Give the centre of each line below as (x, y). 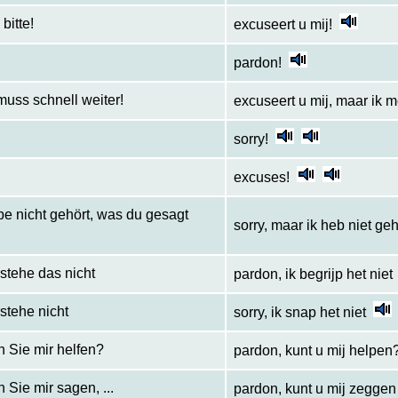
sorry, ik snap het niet (299, 313)
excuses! (261, 178)
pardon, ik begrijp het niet (313, 275)
